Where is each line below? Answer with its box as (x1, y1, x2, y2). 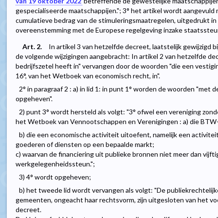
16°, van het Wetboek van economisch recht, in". (16, 72, 160, 80)
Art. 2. (22, 42, 42, 51)
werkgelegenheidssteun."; (16, 160, 95, 168)
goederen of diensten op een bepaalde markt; (16, 140, 154, 149)
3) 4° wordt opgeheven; (19, 173, 91, 182)
